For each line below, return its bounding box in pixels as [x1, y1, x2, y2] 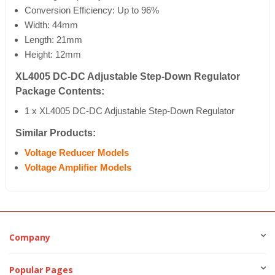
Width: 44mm [25, 20, 78, 31]
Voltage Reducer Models [25, 148, 129, 158]
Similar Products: [15, 128, 96, 139]
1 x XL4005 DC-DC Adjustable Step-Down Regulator [25, 106, 234, 117]
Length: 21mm [25, 35, 82, 45]
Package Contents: [15, 86, 104, 97]
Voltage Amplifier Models [25, 163, 131, 173]
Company [9, 231, 50, 244]
